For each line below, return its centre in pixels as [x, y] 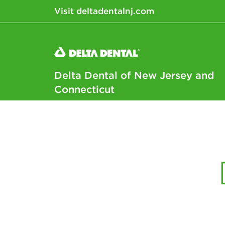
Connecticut [84, 89]
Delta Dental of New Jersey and [134, 75]
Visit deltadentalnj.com [104, 11]
